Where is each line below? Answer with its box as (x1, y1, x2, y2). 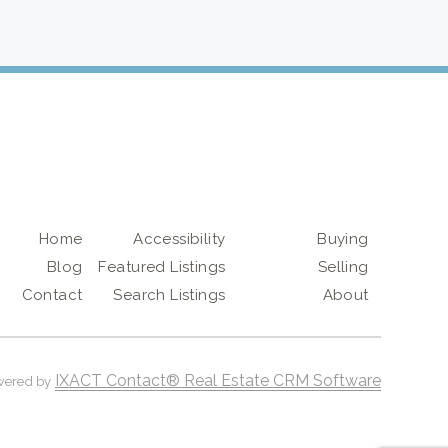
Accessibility (133, 230, 226, 248)
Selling (317, 258, 369, 276)
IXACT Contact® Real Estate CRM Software (54, 370, 381, 390)
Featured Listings (98, 258, 226, 276)
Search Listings (113, 286, 226, 304)
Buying (317, 230, 369, 248)
